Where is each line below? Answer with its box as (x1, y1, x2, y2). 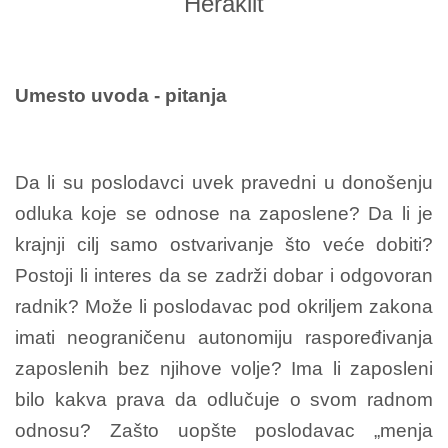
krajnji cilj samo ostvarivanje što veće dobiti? (15, 233, 433, 255)
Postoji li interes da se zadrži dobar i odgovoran (15, 264, 433, 286)
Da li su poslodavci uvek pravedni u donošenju (15, 171, 433, 193)
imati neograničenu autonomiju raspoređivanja (15, 326, 433, 348)
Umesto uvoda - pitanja (15, 84, 227, 106)
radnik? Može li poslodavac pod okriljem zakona (15, 295, 433, 317)
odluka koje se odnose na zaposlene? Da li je (15, 202, 433, 224)
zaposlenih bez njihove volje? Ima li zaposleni (15, 357, 433, 379)
